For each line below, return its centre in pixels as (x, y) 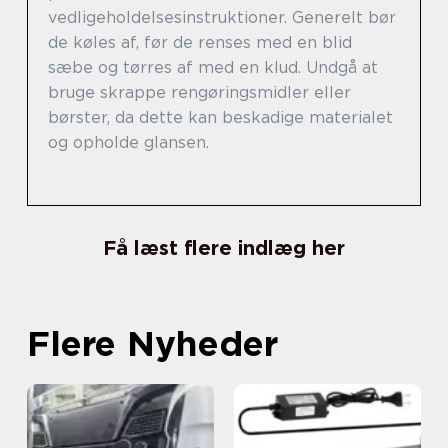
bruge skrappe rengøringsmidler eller (199, 92)
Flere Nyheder (152, 342)
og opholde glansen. (128, 142)
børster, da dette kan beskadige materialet (220, 117)
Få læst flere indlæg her (224, 247)
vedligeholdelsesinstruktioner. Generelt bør (222, 17)
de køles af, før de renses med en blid (200, 42)
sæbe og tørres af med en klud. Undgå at (213, 67)
